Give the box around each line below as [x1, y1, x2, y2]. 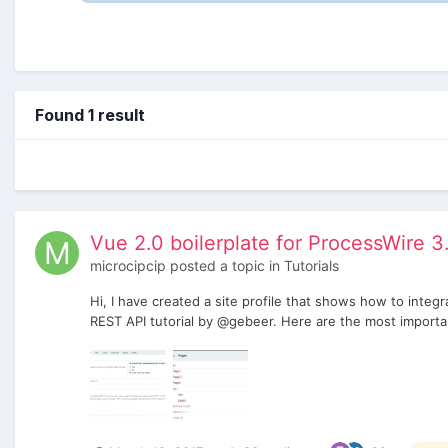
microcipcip [90, 256, 166, 274]
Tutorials [284, 256, 339, 274]
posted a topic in [166, 256, 284, 274]
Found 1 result [35, 104, 145, 125]
